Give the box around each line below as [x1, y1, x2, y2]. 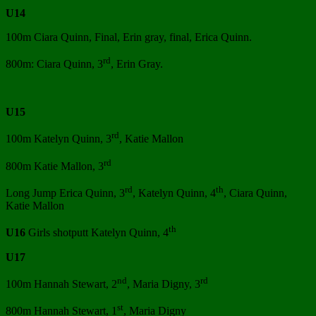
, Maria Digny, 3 [127, 277, 200, 290]
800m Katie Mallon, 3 [6, 159, 104, 172]
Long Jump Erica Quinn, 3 [6, 187, 125, 200]
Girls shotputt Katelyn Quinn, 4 [25, 226, 169, 239]
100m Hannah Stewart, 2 [6, 277, 117, 290]
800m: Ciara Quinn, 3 [6, 58, 103, 71]
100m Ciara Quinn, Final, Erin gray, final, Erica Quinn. [6, 30, 252, 43]
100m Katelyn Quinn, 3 [6, 133, 111, 145]
